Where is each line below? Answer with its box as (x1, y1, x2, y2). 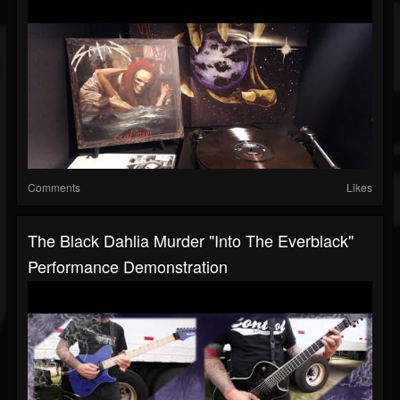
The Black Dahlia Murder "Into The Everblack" (28, 229, 354, 253)
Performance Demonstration (28, 254, 228, 279)
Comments (28, 179, 80, 196)
